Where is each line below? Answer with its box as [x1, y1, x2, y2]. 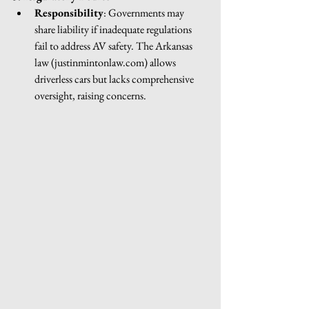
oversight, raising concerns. [34, 88, 146, 103]
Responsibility [34, 5, 103, 20]
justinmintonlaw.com [54, 54, 144, 70]
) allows [144, 54, 178, 70]
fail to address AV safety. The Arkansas [34, 38, 195, 53]
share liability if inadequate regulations [34, 21, 194, 37]
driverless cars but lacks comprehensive [34, 71, 196, 86]
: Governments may [103, 5, 186, 20]
